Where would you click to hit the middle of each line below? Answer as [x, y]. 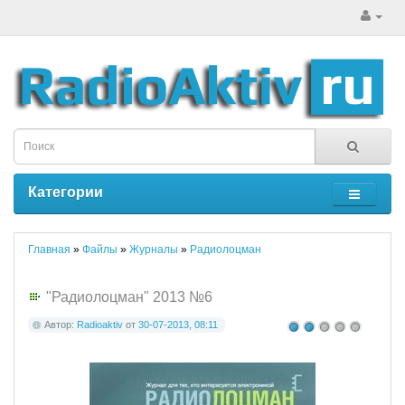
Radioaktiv [100, 325]
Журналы [154, 249]
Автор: [61, 325]
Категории [66, 192]
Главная [49, 249]
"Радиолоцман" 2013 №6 [129, 297]
